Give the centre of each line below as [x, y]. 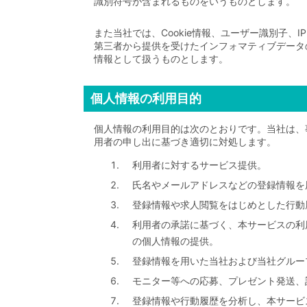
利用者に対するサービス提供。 [200, 165]
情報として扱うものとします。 [161, 59]
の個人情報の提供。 [176, 241]
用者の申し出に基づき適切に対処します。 [185, 142]
